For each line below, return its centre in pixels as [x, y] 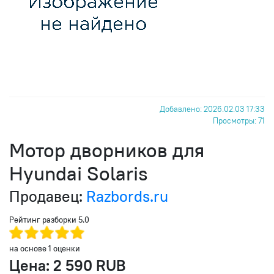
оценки [66, 248]
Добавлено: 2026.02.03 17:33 [212, 109]
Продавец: [48, 196]
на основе [29, 248]
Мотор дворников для [107, 150]
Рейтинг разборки [44, 220]
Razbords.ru [127, 196]
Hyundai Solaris [79, 173]
